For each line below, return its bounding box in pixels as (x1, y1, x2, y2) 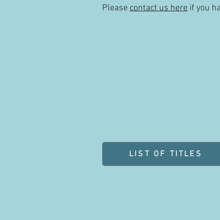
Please (102, 3, 130, 13)
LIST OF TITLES (129, 149, 202, 159)
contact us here (130, 3, 188, 13)
